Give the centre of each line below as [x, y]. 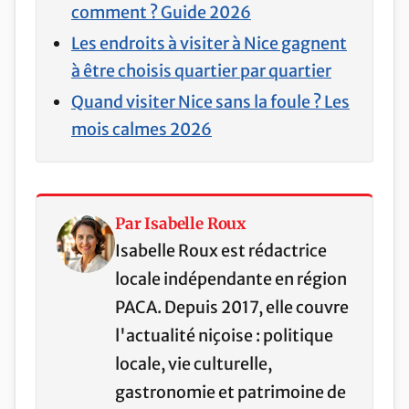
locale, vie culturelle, [194, 364]
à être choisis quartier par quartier [201, 71]
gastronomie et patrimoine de [231, 393]
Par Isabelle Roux [181, 224]
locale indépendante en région [231, 279]
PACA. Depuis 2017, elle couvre [232, 308]
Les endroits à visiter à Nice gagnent [209, 44]
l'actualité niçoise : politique [224, 336]
